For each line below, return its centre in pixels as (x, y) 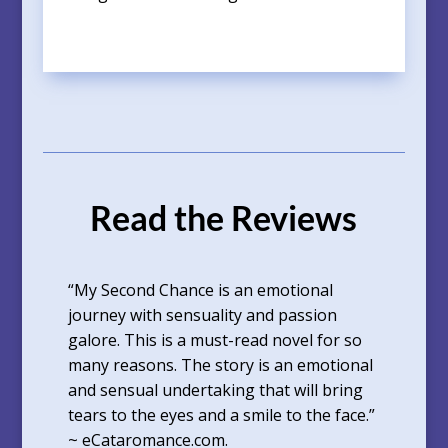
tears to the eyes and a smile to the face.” (221, 414)
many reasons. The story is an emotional (220, 364)
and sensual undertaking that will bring (215, 389)
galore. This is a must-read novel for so (214, 339)
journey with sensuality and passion (202, 314)
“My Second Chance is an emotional (200, 289)
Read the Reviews (224, 217)
